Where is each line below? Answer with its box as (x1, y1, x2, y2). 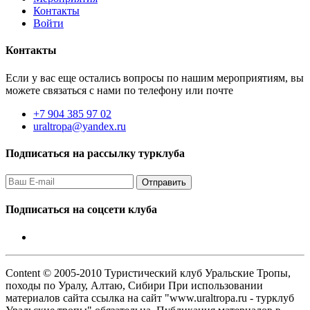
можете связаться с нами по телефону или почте (6, 84, 233, 96)
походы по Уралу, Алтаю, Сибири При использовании (6, 279, 263, 291)
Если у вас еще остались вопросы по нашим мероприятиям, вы (6, 71, 304, 84)
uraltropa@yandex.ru (33, 120, 126, 132)
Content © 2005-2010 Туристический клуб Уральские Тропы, (6, 266, 291, 279)
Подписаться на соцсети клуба (6, 203, 157, 216)
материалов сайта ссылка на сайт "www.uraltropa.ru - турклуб (6, 291, 294, 304)
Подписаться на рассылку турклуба (6, 147, 185, 159)
